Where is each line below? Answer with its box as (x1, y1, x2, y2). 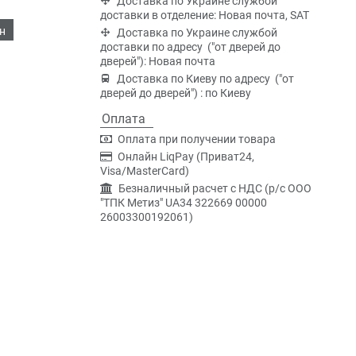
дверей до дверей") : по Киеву (100, 87, 251, 99)
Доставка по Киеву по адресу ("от (117, 72, 294, 85)
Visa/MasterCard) (100, 164, 189, 177)
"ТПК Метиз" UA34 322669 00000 (100, 196, 267, 209)
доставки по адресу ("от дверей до (100, 41, 281, 53)
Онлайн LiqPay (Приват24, (118, 150, 254, 163)
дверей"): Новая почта (100, 55, 215, 68)
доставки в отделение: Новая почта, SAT (100, 9, 309, 21)
